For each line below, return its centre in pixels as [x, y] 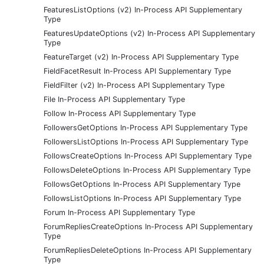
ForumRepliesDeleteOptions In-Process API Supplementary [148, 250]
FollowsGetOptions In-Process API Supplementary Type [142, 184]
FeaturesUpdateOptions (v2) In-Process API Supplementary [149, 33]
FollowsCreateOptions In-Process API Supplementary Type [148, 156]
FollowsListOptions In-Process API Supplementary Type [142, 198]
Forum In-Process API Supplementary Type [119, 212]
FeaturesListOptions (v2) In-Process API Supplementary [143, 9]
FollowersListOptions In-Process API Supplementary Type [146, 141]
